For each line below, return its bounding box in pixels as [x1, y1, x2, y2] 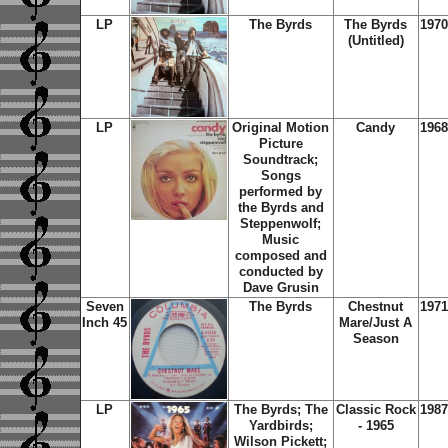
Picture [258, 136, 303, 151]
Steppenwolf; [240, 216, 321, 231]
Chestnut [348, 299, 403, 314]
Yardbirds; [248, 418, 313, 433]
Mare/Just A [339, 315, 412, 330]
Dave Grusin [242, 280, 319, 295]
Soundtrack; [243, 152, 318, 167]
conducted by [238, 264, 323, 279]
